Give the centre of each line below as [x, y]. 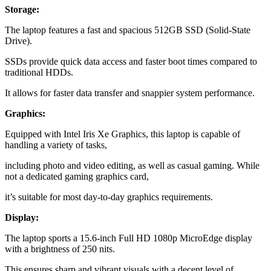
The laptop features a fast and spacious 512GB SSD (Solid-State [128, 30]
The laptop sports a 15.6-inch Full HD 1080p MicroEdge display [129, 238]
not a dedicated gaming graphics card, [77, 176]
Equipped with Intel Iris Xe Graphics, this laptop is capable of [122, 134]
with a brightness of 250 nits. [60, 249]
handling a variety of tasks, [56, 145]
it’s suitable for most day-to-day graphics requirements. [109, 197]
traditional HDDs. [39, 72]
